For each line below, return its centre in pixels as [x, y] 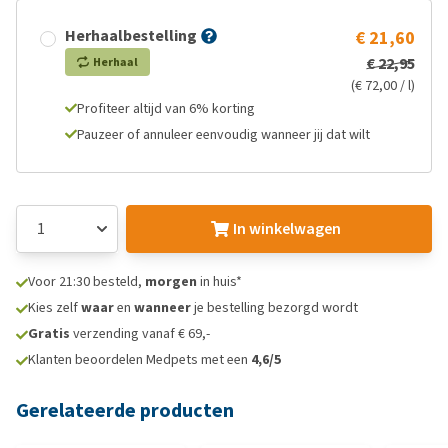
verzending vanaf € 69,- [140, 333]
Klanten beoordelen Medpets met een [139, 359]
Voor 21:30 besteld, [86, 281]
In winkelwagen [286, 228]
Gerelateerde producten [125, 410]
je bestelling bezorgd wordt [274, 307]
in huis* [219, 281]
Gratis [49, 333]
